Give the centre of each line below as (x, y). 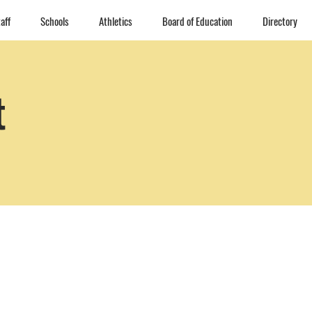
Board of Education (197, 21)
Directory (280, 21)
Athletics (115, 21)
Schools (54, 21)
